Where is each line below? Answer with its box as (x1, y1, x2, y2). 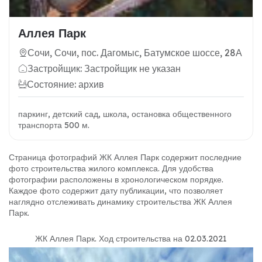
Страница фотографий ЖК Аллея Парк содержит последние (9, 152, 242, 163)
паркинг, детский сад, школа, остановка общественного (18, 109, 232, 120)
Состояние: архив (27, 78, 104, 91)
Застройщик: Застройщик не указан (27, 63, 181, 75)
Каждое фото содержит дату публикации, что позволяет (9, 185, 223, 196)
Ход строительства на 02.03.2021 (99, 233, 227, 244)
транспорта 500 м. (18, 120, 89, 131)
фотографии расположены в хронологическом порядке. (9, 174, 223, 185)
